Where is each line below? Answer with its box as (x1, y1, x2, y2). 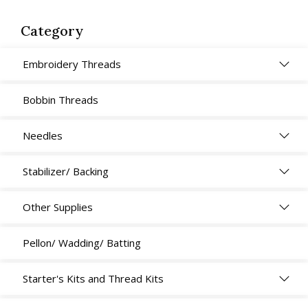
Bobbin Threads (23, 93, 98, 107)
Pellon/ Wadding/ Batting (23, 236, 141, 250)
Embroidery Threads (23, 57, 121, 71)
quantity (34, 58, 76, 74)
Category (21, 22, 83, 40)
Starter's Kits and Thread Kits (23, 272, 164, 286)
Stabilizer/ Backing (23, 164, 109, 179)
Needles (23, 129, 63, 143)
